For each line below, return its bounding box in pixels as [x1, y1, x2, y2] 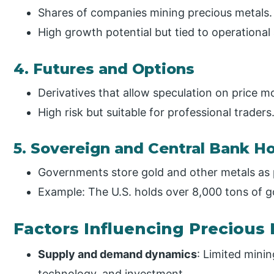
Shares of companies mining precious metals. [38, 6, 273, 20]
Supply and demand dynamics [38, 248, 198, 261]
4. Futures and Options [13, 59, 195, 78]
